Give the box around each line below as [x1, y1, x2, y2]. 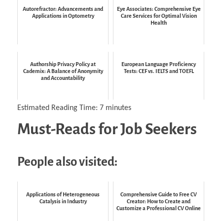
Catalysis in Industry [39, 198, 87, 204]
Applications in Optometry [32, 13, 94, 19]
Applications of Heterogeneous [26, 191, 100, 197]
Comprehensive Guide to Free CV [120, 191, 197, 197]
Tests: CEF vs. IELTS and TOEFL [123, 68, 194, 74]
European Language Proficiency [121, 61, 196, 68]
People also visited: [17, 155, 117, 169]
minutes [106, 104, 131, 112]
